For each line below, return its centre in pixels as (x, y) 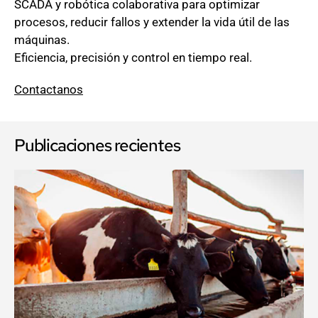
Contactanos (49, 89)
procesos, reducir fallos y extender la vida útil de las (152, 22)
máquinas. (42, 39)
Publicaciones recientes (97, 145)
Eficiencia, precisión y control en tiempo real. (133, 57)
